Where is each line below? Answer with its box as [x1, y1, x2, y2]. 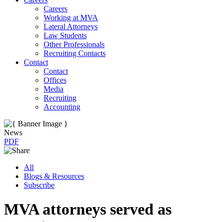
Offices [44, 76, 66, 84]
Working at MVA [44, 13, 98, 22]
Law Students [44, 31, 87, 40]
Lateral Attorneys [44, 22, 98, 31]
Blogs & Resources [24, 172, 84, 180]
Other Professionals [44, 40, 105, 49]
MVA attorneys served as [4, 200, 171, 219]
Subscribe [24, 181, 55, 189]
